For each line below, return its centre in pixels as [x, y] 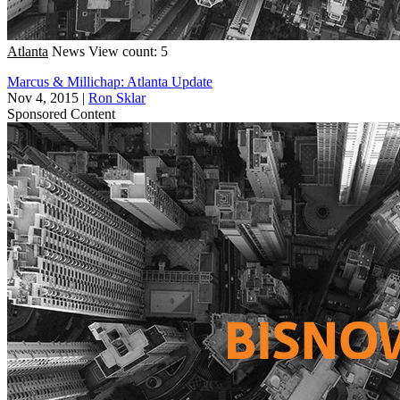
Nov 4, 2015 [43, 97]
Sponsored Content [61, 113]
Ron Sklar [117, 97]
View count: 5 [128, 51]
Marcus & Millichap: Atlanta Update [110, 81]
